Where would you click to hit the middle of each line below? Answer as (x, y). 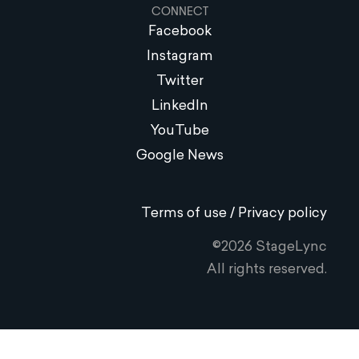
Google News (179, 156)
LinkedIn (179, 107)
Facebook (179, 32)
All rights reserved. (267, 270)
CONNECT (179, 12)
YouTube (179, 131)
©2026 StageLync (270, 248)
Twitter (179, 82)
